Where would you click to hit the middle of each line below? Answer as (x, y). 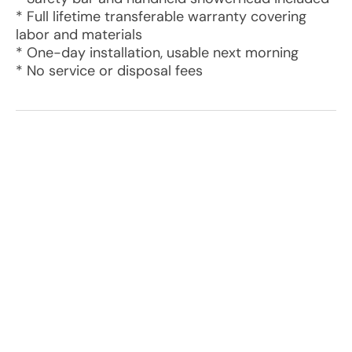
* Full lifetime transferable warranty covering (161, 16)
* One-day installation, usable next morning (157, 53)
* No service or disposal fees (109, 71)
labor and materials (79, 35)
